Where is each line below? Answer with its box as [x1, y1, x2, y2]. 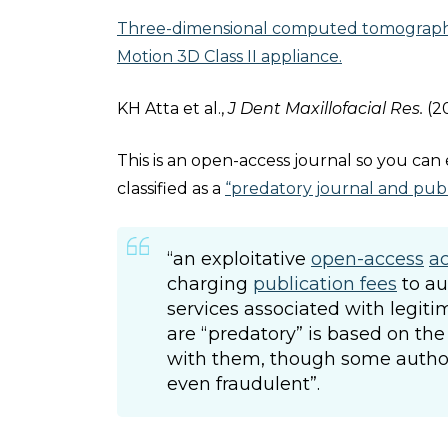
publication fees [253, 273, 397, 295]
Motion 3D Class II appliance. [117, 47, 342, 66]
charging [167, 273, 253, 295]
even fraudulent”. [167, 373, 320, 395]
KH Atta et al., [117, 99, 228, 118]
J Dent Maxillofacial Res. [228, 99, 427, 118]
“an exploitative [167, 248, 311, 270]
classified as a [117, 179, 225, 198]
